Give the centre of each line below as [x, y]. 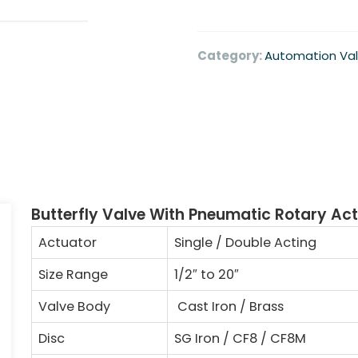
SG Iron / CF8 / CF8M [240, 338]
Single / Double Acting [245, 243]
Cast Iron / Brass [229, 306]
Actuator [68, 243]
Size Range [73, 274]
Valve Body [74, 306]
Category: [231, 56]
